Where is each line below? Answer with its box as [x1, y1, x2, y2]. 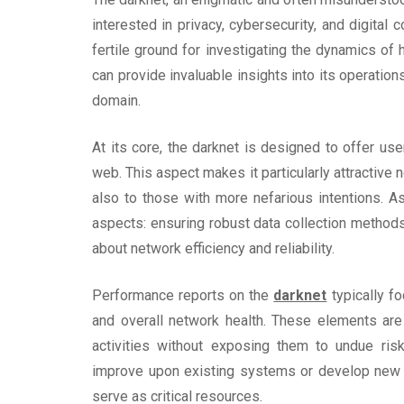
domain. [92, 91, 141, 109]
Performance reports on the [92, 286, 274, 304]
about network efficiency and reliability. [92, 239, 335, 257]
